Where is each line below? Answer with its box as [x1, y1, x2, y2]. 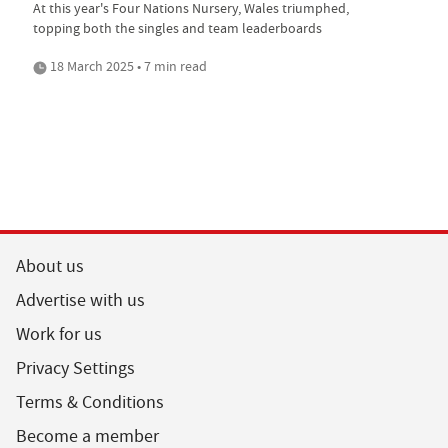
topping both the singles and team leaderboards [33, 19, 322, 38]
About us [16, 255, 84, 279]
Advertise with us [16, 289, 145, 313]
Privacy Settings [16, 357, 135, 381]
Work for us [16, 323, 102, 347]
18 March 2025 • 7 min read [47, 57, 207, 76]
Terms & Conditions [16, 391, 164, 415]
